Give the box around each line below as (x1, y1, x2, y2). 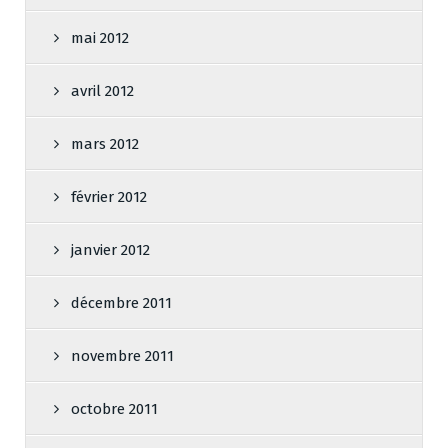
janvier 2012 (71, 241, 150, 260)
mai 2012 (71, 29, 129, 48)
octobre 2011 (71, 400, 158, 419)
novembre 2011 (71, 347, 174, 366)
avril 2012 (71, 82, 134, 101)
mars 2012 (71, 135, 139, 154)
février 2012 (71, 188, 147, 207)
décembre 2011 (71, 294, 172, 313)
